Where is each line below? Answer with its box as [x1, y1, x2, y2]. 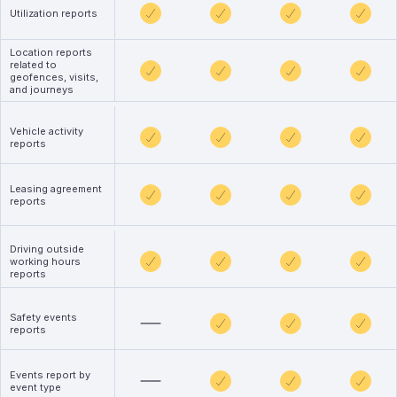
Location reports [10, 45, 92, 58]
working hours [10, 254, 81, 268]
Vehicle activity [10, 124, 83, 137]
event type [10, 380, 61, 393]
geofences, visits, [10, 70, 98, 83]
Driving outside [10, 242, 84, 255]
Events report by [10, 368, 90, 381]
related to [10, 58, 57, 71]
